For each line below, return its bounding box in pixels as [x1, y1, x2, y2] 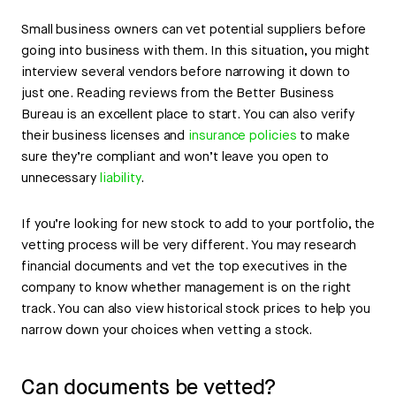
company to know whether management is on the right [21, 279, 351, 297]
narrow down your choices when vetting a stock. [21, 322, 313, 339]
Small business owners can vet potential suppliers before [21, 21, 367, 39]
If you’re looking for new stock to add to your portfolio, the [21, 216, 375, 233]
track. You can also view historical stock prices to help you [21, 301, 370, 318]
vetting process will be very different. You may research [21, 237, 357, 255]
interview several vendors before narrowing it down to [21, 64, 350, 81]
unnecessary [21, 170, 100, 187]
